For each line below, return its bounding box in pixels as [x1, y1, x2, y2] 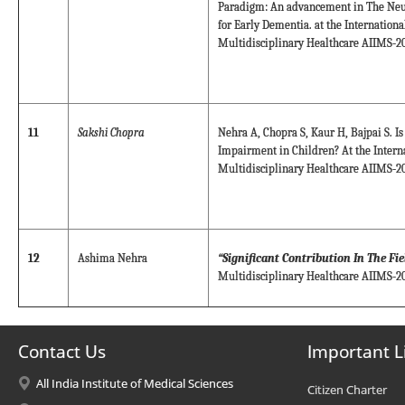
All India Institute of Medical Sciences [36, 374, 233, 391]
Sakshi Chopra [78, 127, 145, 139]
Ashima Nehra [78, 252, 147, 265]
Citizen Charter [307, 381, 387, 398]
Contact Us [18, 339, 106, 363]
